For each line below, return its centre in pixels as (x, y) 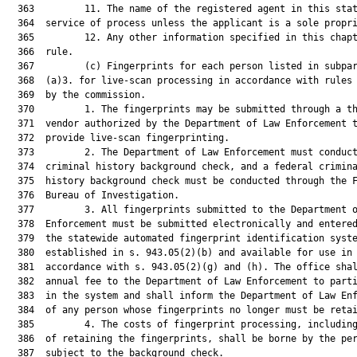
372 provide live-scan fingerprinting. (118, 138)
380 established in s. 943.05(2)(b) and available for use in (179, 253)
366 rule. (40, 52)
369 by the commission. (76, 95)
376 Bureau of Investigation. (93, 195)
